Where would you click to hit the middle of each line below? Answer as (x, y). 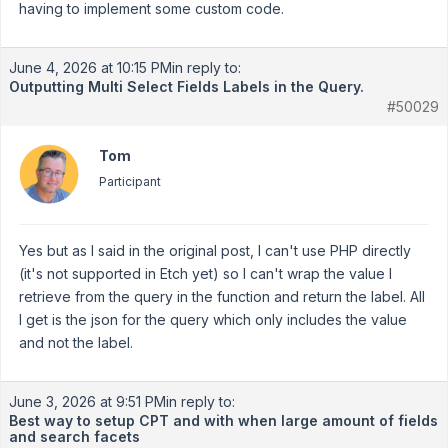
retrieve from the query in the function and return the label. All (222, 296)
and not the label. (76, 342)
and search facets (74, 436)
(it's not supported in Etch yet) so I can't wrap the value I (205, 273)
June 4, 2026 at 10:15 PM (90, 67)
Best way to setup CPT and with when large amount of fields (223, 420)
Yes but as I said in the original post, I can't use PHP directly (215, 250)
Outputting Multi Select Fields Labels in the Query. (186, 86)
